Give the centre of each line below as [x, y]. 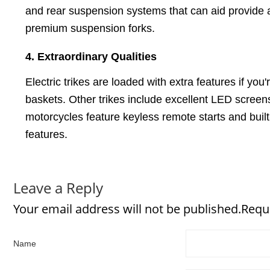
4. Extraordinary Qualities [91, 57]
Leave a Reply [58, 187]
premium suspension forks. [90, 29]
